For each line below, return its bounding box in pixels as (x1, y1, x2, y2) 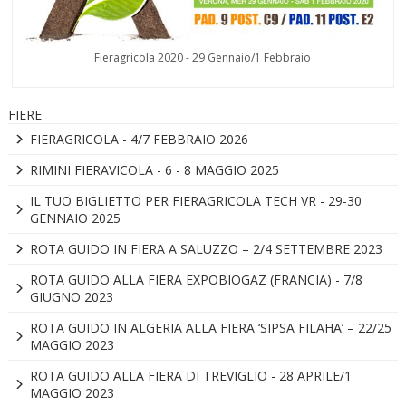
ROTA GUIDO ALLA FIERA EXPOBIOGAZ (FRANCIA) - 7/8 (29, 271, 362, 289)
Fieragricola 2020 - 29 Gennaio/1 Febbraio (94, 50, 312, 66)
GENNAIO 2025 (29, 209, 121, 227)
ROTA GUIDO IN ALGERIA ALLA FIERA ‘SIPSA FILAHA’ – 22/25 (29, 319, 391, 337)
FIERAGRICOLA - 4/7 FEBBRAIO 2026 (29, 130, 248, 149)
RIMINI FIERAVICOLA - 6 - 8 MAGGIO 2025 (29, 161, 279, 179)
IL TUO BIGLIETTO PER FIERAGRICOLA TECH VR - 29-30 (29, 192, 362, 210)
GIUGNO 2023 (29, 288, 113, 306)
